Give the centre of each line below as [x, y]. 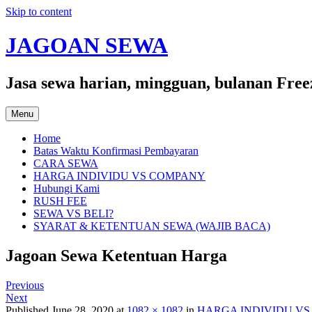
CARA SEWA [66, 163]
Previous [25, 285]
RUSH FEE [60, 201]
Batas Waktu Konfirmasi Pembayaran [116, 150]
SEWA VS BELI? [73, 213]
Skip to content [39, 11]
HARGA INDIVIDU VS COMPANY [119, 175]
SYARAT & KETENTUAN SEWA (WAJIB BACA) [152, 226]
